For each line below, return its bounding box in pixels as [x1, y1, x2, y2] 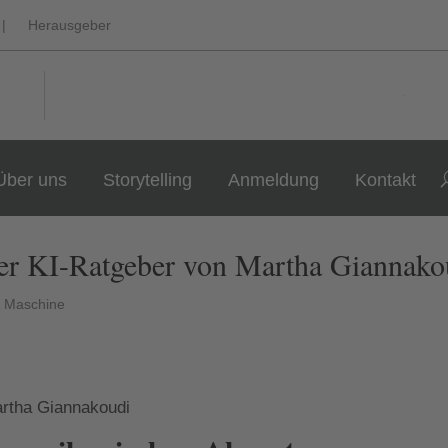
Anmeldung [228, 170, 320, 190]
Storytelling [103, 170, 193, 190]
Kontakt [355, 170, 417, 190]
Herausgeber [28, 17, 112, 33]
